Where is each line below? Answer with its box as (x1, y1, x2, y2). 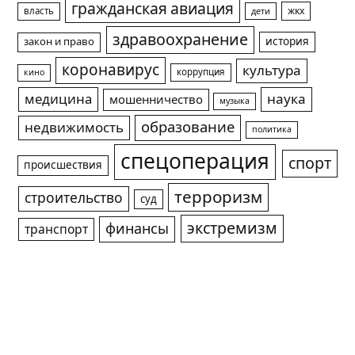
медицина (24, 92, 92, 107)
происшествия (24, 159, 103, 171)
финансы (105, 221, 169, 237)
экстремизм (186, 220, 277, 237)
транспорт (24, 223, 88, 236)
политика (252, 125, 292, 134)
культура (242, 63, 301, 78)
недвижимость (24, 120, 124, 136)
